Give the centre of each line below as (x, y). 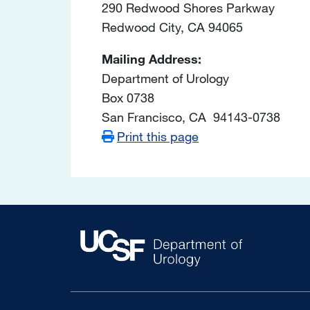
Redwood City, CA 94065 (172, 27)
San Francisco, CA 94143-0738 (191, 117)
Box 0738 (132, 97)
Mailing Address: (152, 58)
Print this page (158, 136)
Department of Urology (165, 78)
